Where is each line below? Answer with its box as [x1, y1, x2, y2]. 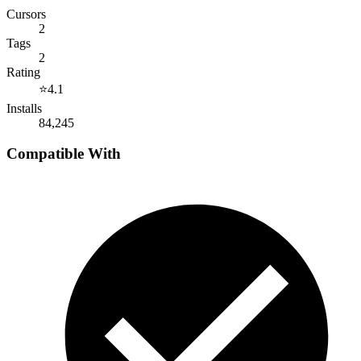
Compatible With [6, 145, 121, 163]
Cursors [6, 6, 46, 21]
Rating [6, 64, 40, 79]
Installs [6, 101, 42, 115]
